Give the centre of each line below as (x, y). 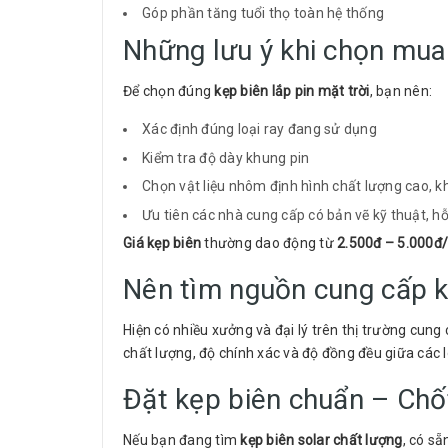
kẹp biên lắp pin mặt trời (292, 90)
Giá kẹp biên (162, 243)
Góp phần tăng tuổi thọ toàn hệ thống (263, 13)
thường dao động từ (269, 243)
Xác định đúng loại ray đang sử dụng (259, 128)
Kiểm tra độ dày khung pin (226, 157)
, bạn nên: (400, 90)
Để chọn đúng (169, 90)
